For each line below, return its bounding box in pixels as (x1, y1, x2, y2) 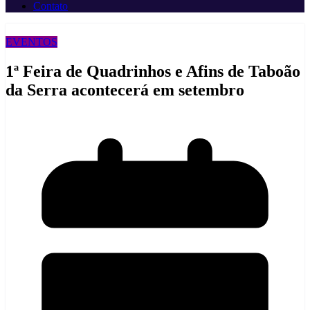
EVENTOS (6, 36, 57, 48)
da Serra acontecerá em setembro (6, 81, 244, 100)
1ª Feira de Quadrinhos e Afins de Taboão (6, 62, 300, 81)
